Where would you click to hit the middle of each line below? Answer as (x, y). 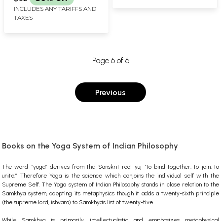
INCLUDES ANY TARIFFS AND (55, 9)
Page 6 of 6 (110, 61)
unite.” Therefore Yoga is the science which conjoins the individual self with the (110, 176)
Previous (110, 92)
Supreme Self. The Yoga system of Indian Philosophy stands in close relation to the (110, 185)
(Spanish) (31, 6)
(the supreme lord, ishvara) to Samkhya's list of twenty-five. (78, 203)
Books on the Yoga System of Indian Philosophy (90, 146)
